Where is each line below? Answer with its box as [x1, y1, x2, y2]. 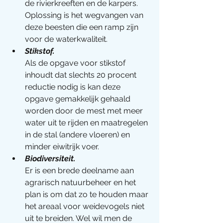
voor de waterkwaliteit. [25, 34, 108, 44]
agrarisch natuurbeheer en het [25, 178, 138, 187]
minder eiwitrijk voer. [25, 142, 101, 151]
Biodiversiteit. [25, 154, 76, 163]
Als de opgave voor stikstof [25, 58, 127, 68]
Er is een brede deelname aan [25, 166, 136, 175]
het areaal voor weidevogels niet [25, 202, 146, 211]
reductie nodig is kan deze [25, 82, 122, 92]
